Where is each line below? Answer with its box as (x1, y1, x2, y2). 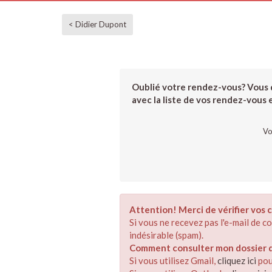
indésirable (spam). (129, 229, 203, 240)
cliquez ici (217, 255, 256, 266)
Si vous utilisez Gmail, (129, 255, 217, 266)
